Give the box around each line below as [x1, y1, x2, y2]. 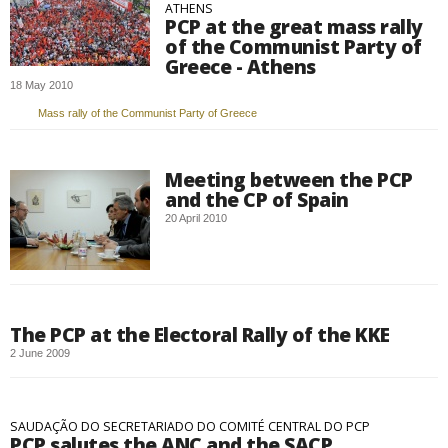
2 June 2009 [10, 347, 70, 359]
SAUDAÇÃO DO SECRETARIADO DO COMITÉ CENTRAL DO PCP [10, 418, 370, 435]
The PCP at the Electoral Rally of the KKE [10, 321, 390, 348]
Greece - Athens [165, 53, 316, 80]
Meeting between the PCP [165, 166, 413, 193]
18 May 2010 [10, 79, 73, 91]
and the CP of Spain [165, 186, 349, 213]
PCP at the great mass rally [165, 13, 423, 40]
